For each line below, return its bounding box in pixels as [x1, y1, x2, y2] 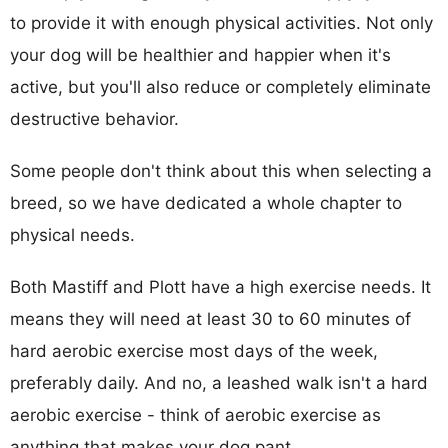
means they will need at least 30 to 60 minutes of [10, 308, 411, 329]
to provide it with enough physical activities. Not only [10, 12, 433, 33]
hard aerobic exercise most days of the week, [10, 340, 378, 361]
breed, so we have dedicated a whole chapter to [10, 192, 402, 213]
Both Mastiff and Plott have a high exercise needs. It [10, 276, 431, 297]
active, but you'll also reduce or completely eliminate [10, 76, 431, 97]
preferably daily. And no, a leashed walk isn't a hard [10, 372, 428, 393]
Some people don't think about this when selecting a [10, 160, 432, 181]
